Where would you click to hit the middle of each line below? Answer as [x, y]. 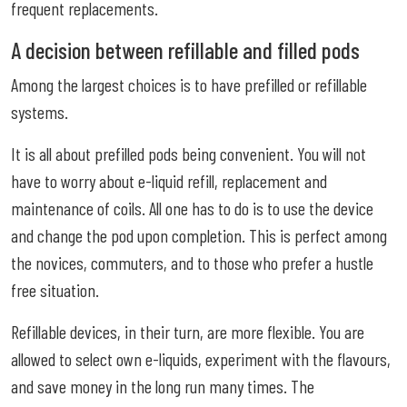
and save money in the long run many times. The [163, 386]
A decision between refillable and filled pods [185, 50]
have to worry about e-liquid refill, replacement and [169, 180]
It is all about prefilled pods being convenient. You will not [189, 153]
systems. [40, 111]
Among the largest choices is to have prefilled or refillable [189, 84]
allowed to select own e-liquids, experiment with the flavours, [201, 358]
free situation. [55, 289]
